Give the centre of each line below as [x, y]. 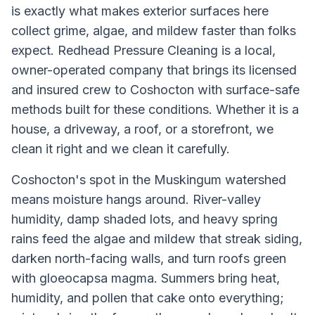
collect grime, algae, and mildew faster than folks [154, 31]
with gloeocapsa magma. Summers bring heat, [146, 278]
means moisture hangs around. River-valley [136, 199]
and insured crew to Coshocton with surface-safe [155, 90]
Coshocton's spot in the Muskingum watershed [149, 180]
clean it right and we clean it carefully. [121, 149]
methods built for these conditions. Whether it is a [155, 109]
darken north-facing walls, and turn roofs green [149, 258]
